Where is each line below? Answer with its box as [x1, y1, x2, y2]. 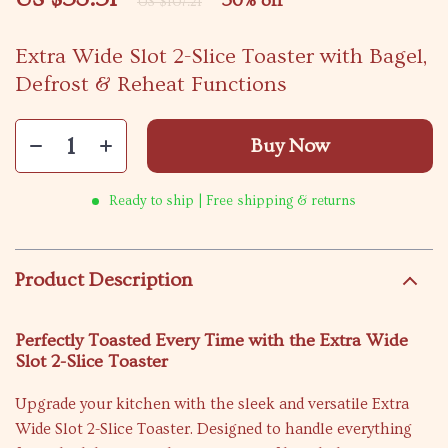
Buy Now [250, 135, 330, 157]
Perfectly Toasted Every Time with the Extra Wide [15, 330, 408, 351]
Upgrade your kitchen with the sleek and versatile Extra [15, 395, 409, 413]
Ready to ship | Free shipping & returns [109, 193, 356, 209]
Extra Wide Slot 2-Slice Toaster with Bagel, [15, 44, 427, 69]
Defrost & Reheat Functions [15, 72, 287, 97]
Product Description [15, 269, 192, 291]
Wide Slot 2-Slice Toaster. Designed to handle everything [15, 420, 412, 438]
